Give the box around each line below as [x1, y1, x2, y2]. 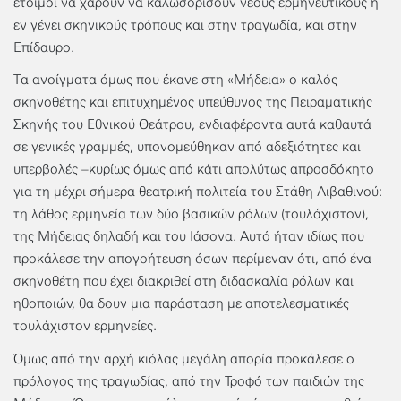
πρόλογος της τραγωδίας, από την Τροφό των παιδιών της [13, 372, 364, 389]
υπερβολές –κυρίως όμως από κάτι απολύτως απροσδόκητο [13, 161, 374, 178]
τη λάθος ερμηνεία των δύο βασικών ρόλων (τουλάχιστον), [13, 206, 369, 223]
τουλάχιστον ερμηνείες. [13, 318, 157, 335]
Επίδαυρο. [13, 38, 74, 55]
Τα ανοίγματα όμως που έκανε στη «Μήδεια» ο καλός [13, 72, 337, 89]
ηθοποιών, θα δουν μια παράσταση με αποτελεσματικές [13, 295, 349, 312]
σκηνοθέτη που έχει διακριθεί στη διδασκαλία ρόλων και [13, 273, 354, 290]
